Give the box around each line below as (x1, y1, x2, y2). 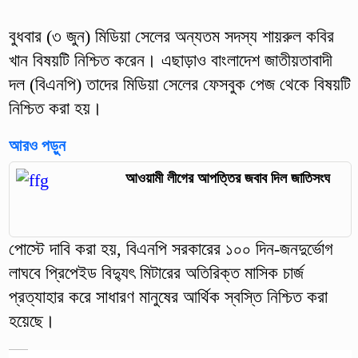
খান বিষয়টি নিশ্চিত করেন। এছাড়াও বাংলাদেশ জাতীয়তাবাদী (8, 50, 332, 70)
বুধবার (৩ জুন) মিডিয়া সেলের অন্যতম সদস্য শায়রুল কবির (8, 26, 334, 46)
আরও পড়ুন (8, 136, 66, 154)
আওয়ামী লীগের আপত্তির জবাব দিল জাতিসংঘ (125, 169, 330, 186)
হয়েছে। (8, 311, 55, 332)
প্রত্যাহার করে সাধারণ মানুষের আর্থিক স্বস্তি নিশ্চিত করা (8, 287, 328, 308)
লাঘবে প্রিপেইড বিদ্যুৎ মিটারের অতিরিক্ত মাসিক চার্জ (8, 263, 304, 284)
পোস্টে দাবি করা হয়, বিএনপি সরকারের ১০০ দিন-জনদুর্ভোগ (8, 239, 333, 260)
